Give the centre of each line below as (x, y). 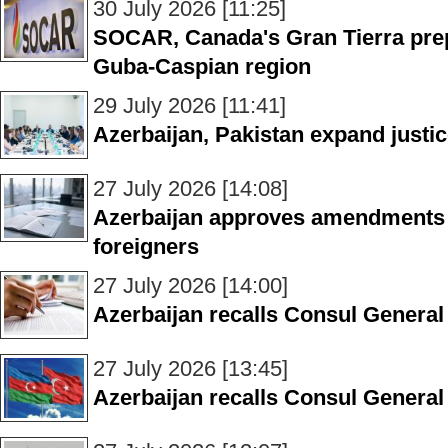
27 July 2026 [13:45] (190, 368)
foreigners (146, 246)
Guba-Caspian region (202, 66)
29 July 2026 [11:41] (189, 105)
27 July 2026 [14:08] (190, 188)
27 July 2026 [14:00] (190, 285)
